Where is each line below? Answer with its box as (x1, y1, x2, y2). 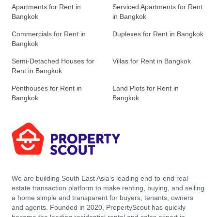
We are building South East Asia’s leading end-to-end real (12, 174, 188, 183)
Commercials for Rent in (12, 30, 86, 38)
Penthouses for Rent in (12, 84, 82, 93)
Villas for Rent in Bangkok (112, 57, 191, 65)
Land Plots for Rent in (112, 84, 179, 93)
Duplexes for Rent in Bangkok (112, 30, 203, 38)
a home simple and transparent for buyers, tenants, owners (12, 194, 193, 202)
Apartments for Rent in (12, 3, 81, 11)
